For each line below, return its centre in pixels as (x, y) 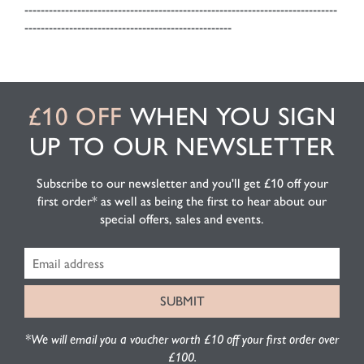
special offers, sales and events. (182, 219)
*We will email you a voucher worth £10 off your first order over (182, 339)
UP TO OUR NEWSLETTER (182, 147)
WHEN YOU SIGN (229, 117)
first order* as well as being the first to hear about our (182, 201)
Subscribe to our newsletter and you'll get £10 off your (182, 183)
